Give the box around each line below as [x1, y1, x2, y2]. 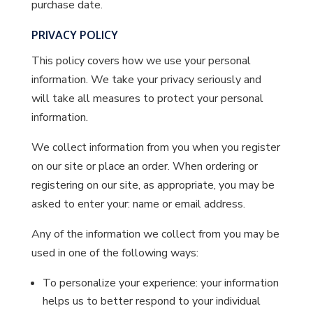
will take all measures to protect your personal [31, 91, 263, 106]
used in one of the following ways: [31, 245, 198, 261]
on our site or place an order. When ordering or [31, 159, 258, 174]
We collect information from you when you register [31, 140, 280, 155]
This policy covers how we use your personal [31, 53, 251, 68]
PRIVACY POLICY [31, 27, 118, 43]
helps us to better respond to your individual [42, 293, 261, 309]
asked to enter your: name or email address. [31, 196, 245, 212]
